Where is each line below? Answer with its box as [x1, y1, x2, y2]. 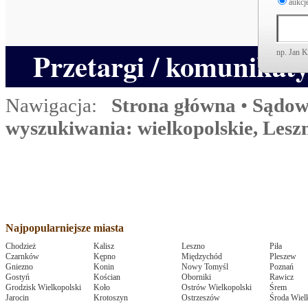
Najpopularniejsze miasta [5, 222, 124, 234]
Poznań [269, 262, 294, 272]
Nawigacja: [5, 94, 111, 116]
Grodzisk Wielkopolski [5, 283, 81, 292]
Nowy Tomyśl [181, 262, 228, 272]
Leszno [181, 241, 205, 251]
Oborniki [181, 272, 211, 282]
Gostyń [5, 272, 30, 282]
